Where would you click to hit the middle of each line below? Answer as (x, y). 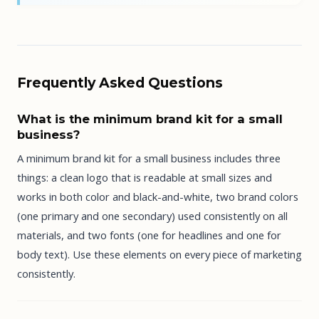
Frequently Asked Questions (120, 82)
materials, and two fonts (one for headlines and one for (149, 235)
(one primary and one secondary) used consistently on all (152, 216)
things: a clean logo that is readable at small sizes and (145, 178)
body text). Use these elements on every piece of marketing (159, 255)
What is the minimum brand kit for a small (150, 119)
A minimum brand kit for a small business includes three (149, 158)
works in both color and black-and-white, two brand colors (158, 197)
